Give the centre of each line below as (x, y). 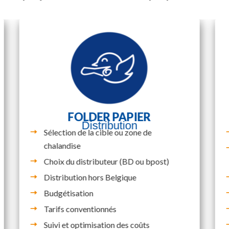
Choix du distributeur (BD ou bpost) (106, 161)
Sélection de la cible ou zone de (98, 132)
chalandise (62, 145)
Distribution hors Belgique (90, 177)
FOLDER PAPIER (109, 117)
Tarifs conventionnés (80, 209)
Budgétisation (68, 193)
